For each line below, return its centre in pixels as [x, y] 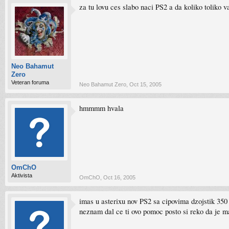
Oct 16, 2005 [119, 177]
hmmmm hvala [101, 108]
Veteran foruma [30, 82]
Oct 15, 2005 [145, 84]
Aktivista [22, 175]
